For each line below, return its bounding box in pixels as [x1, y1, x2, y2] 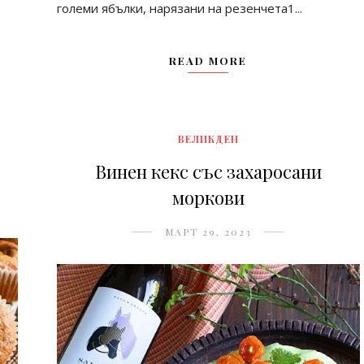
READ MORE [169, 53, 248, 67]
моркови [171, 184, 245, 210]
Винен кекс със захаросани [94, 158, 322, 184]
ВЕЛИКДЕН [177, 132, 239, 145]
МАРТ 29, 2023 [164, 224, 252, 238]
